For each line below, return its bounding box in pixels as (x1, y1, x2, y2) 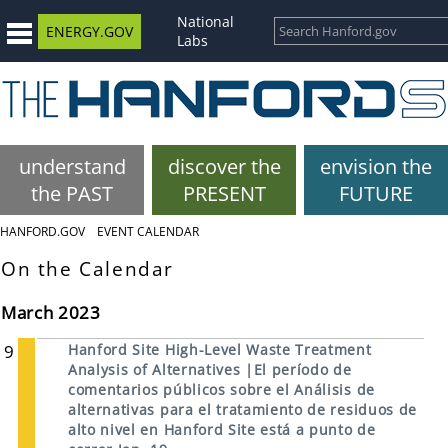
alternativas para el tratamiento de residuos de (68, 400, 417, 420)
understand (18, 153, 126, 180)
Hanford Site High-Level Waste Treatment (68, 340, 372, 360)
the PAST (31, 180, 113, 207)
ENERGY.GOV (46, 21, 133, 41)
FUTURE (339, 180, 413, 207)
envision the (320, 153, 432, 180)
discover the (167, 153, 281, 180)
